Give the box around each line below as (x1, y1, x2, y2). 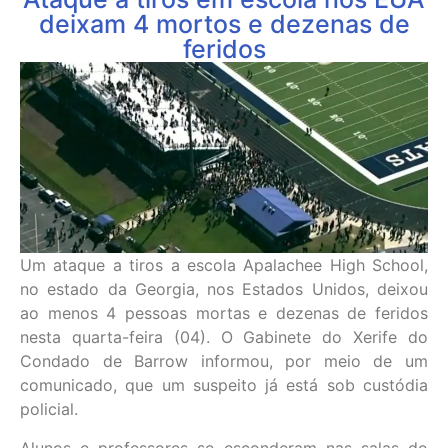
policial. (20, 399, 78, 420)
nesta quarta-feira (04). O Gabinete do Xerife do (20, 327, 428, 348)
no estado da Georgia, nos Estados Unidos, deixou (20, 279, 428, 300)
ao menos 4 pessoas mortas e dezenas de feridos (20, 303, 428, 324)
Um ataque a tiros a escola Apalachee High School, (20, 255, 428, 276)
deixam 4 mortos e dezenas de (38, 8, 410, 39)
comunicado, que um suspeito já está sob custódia (20, 375, 428, 396)
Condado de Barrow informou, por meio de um (20, 351, 428, 372)
